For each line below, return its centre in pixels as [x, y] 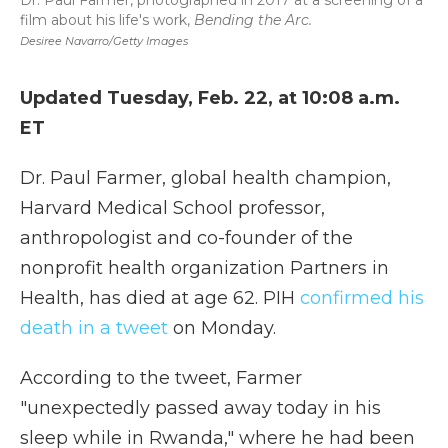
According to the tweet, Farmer [161, 378]
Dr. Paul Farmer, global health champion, [205, 178]
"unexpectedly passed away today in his [200, 408]
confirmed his [362, 298]
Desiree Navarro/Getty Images [104, 41]
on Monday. [222, 328]
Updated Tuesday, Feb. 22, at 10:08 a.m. [210, 98]
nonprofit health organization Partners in [204, 268]
